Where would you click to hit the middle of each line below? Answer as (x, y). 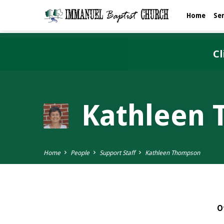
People (80, 152)
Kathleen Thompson (172, 152)
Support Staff (117, 152)
